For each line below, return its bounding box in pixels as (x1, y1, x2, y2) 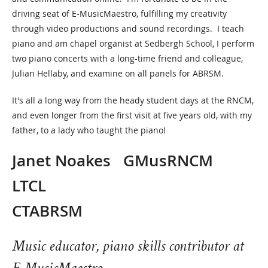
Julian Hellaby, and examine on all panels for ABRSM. (12, 68, 224, 79)
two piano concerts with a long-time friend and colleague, (12, 53, 243, 64)
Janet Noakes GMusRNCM (12, 150, 217, 171)
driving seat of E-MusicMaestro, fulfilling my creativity (12, 8, 227, 19)
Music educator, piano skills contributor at (12, 240, 243, 255)
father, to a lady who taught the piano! (12, 124, 166, 136)
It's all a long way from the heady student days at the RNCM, (12, 95, 254, 106)
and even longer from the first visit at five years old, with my (12, 109, 252, 121)
